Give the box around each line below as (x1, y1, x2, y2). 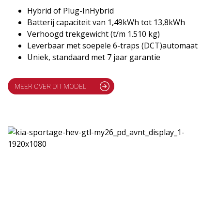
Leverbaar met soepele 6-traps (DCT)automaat (27, 40, 198, 51)
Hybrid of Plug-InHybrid (27, 5, 114, 16)
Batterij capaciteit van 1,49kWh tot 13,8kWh (27, 16, 186, 28)
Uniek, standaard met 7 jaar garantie (27, 51, 161, 62)
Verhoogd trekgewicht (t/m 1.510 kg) (27, 28, 160, 39)
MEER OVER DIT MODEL (15, 81, 87, 92)
